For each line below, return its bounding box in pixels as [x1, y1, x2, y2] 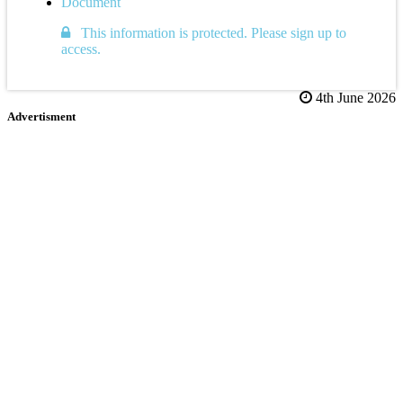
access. [61, 40, 101, 57]
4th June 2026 [312, 89, 396, 105]
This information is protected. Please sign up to [70, 24, 346, 40]
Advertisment [7, 109, 76, 123]
